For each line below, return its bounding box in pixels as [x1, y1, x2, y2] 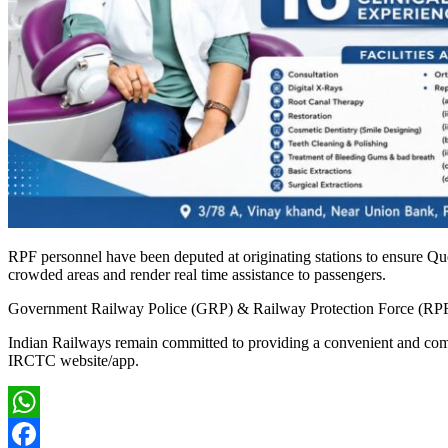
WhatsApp [8, 424, 76, 442]
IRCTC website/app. [8, 351, 139, 369]
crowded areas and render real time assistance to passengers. [8, 265, 386, 283]
